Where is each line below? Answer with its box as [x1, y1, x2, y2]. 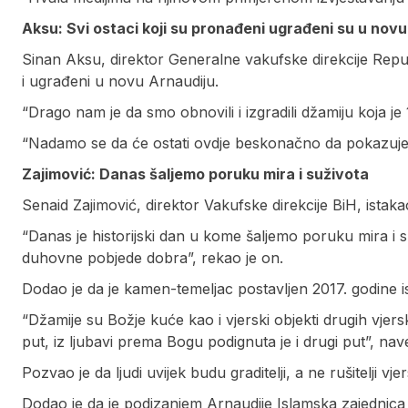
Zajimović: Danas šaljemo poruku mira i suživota [22, 165, 369, 184]
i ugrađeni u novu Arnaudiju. [22, 72, 219, 91]
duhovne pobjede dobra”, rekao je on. [22, 249, 283, 268]
